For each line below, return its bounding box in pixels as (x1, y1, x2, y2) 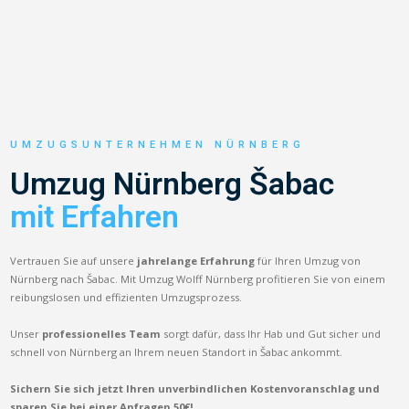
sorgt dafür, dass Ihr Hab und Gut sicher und (161, 326, 382, 341)
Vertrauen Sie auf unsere (10, 253, 138, 267)
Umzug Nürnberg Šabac (10, 165, 335, 202)
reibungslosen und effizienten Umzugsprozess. (10, 289, 243, 304)
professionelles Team (42, 326, 162, 341)
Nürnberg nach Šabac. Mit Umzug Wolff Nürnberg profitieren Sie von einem (10, 271, 386, 286)
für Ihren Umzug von (255, 253, 362, 267)
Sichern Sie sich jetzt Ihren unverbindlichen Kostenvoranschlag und (10, 381, 381, 395)
